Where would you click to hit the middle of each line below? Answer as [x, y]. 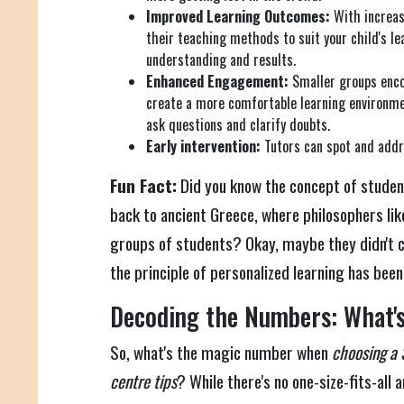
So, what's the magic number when [221, 353]
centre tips [143, 381]
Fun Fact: [143, 186]
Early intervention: [203, 147]
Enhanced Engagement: [217, 82]
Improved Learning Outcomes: [238, 17]
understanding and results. [221, 60]
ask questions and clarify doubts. [238, 125]
